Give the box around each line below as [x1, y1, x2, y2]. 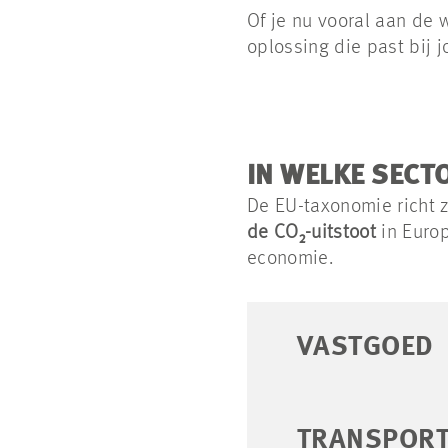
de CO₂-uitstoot [247, 223, 376, 243]
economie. [247, 249, 333, 269]
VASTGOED [297, 334, 434, 362]
